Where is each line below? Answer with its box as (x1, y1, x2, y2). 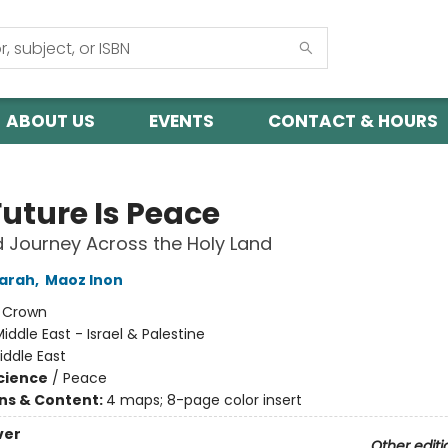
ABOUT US (6, 109, 95, 133)
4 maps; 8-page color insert (105, 390, 302, 410)
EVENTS (149, 109, 214, 133)
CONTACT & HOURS (268, 109, 438, 133)
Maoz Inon (44, 270, 123, 290)
